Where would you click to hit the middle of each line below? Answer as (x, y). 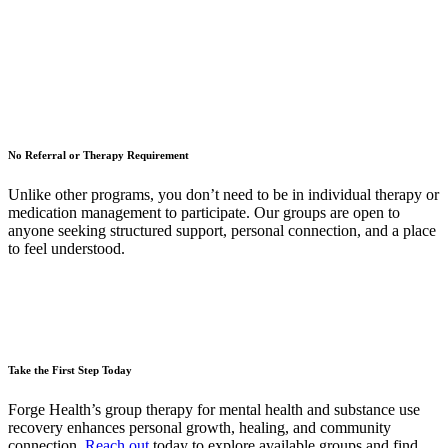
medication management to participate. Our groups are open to (204, 212)
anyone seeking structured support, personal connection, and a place (222, 230)
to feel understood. (66, 248)
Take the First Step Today (70, 369)
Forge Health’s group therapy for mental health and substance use (214, 409)
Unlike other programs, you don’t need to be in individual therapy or (223, 194)
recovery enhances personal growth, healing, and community (199, 427)
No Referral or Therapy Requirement (98, 154)
